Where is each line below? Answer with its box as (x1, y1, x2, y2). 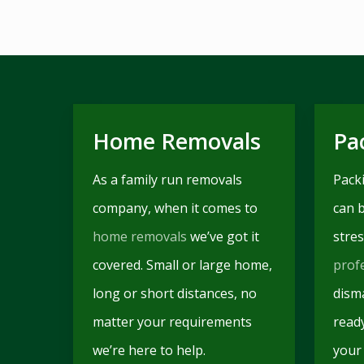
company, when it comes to (92, 198, 258, 217)
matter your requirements (92, 312, 252, 331)
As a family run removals (92, 170, 242, 188)
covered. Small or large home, (92, 255, 272, 274)
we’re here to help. (92, 340, 206, 359)
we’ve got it (186, 227, 259, 245)
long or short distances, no (92, 284, 257, 302)
